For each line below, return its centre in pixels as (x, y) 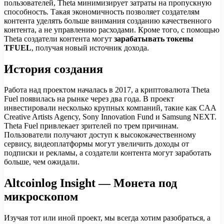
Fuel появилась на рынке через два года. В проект (89, 99)
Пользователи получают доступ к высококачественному (100, 135)
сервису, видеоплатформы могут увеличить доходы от (96, 144)
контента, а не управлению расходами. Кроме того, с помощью (112, 29)
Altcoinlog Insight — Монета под (90, 183)
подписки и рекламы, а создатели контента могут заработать (107, 153)
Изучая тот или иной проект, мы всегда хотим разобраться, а (107, 218)
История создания (53, 69)
